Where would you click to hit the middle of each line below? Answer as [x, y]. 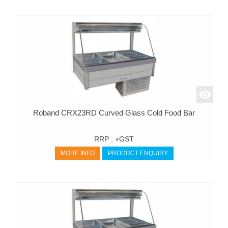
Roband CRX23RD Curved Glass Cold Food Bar [114, 113]
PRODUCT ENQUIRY [138, 153]
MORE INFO [77, 153]
